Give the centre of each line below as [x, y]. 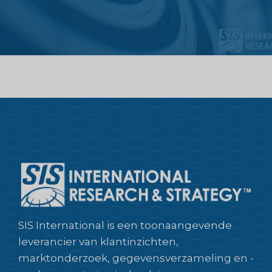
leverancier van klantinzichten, [98, 241]
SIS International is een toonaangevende [125, 225]
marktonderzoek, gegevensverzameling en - [136, 258]
